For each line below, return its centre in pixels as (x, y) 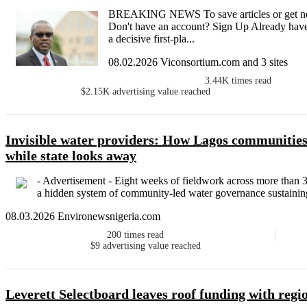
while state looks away (71, 156)
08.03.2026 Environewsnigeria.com (83, 217)
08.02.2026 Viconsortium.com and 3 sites (198, 62)
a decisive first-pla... (151, 39)
